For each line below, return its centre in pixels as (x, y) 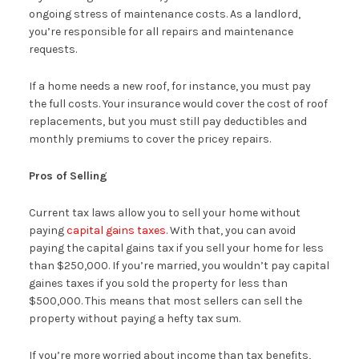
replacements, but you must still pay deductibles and (167, 121)
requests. (52, 49)
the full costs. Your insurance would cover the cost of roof (178, 103)
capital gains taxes (116, 230)
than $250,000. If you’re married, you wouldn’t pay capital (179, 265)
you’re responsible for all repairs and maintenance (161, 31)
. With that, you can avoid (230, 230)
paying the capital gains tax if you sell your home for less (176, 248)
